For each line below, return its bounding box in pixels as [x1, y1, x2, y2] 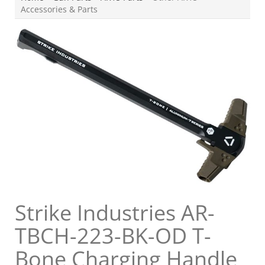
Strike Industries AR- [15, 198, 215, 228]
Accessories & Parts [21, 3, 98, 15]
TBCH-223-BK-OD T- [15, 221, 211, 251]
